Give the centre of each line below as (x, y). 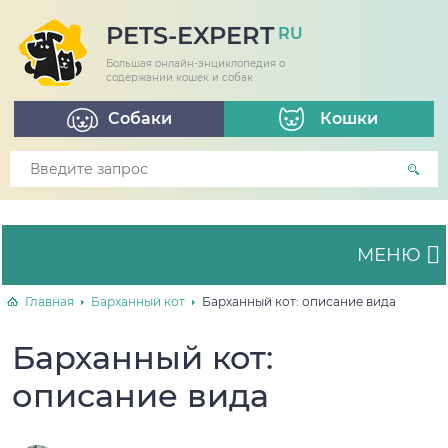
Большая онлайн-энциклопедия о (195, 63)
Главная (49, 301)
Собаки (139, 118)
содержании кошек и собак (179, 77)
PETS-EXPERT (190, 35)
